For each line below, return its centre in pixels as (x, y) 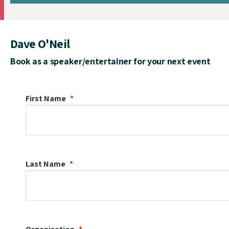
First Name (46, 98)
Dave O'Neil (40, 43)
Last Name (45, 164)
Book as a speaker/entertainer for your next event (110, 61)
